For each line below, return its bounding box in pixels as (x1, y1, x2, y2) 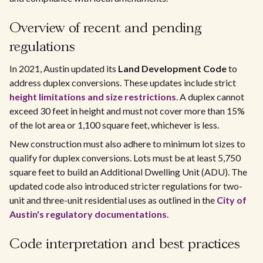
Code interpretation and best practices (9, 237, 240, 251)
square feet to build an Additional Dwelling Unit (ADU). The (9, 166, 247, 177)
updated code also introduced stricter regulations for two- (9, 180, 242, 191)
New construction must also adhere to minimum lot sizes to (9, 137, 245, 149)
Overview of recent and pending (9, 21, 201, 35)
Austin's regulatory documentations (9, 208, 167, 220)
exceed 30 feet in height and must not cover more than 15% (9, 104, 245, 116)
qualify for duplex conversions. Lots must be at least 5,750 (9, 151, 241, 163)
